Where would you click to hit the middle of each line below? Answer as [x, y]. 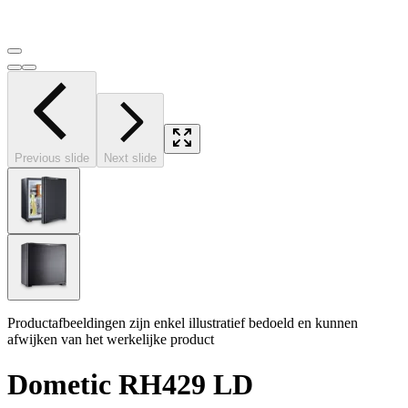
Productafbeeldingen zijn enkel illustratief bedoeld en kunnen [183, 323]
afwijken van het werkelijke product [111, 340]
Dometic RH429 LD [130, 384]
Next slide [130, 158]
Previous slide [52, 158]
